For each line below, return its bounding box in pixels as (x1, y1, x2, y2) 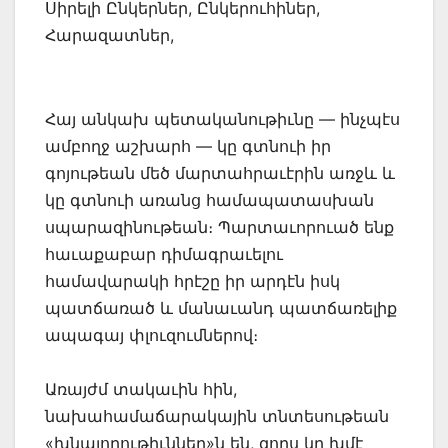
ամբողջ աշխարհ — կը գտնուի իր (45, 136, 331, 157)
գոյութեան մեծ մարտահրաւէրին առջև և (45, 163, 395, 184)
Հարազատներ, (45, 25, 174, 46)
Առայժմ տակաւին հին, (45, 379, 237, 400)
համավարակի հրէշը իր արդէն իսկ (45, 271, 340, 292)
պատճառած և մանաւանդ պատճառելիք (45, 298, 397, 319)
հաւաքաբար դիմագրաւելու (45, 244, 283, 265)
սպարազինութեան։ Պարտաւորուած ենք (45, 217, 394, 238)
